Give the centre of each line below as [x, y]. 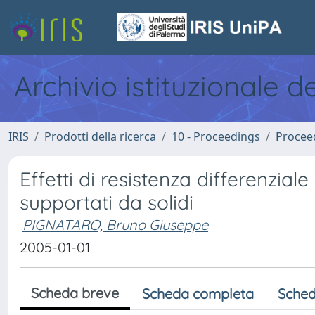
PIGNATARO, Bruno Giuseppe [115, 225]
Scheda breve [75, 293]
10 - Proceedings [216, 136]
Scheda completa [198, 294]
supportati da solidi [107, 202]
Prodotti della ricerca [100, 136]
